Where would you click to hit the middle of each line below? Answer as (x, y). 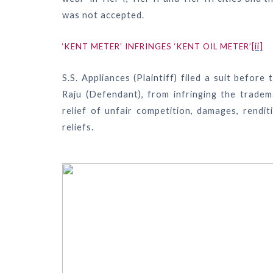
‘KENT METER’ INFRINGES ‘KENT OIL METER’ (157, 47)
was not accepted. (103, 15)
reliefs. (78, 127)
